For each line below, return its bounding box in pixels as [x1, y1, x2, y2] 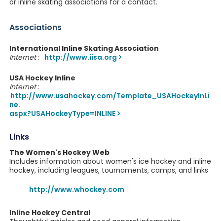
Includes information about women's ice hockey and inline [9, 156, 211, 166]
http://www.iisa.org [44, 52, 117, 62]
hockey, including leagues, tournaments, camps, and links [9, 165, 208, 175]
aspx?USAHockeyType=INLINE [9, 109, 115, 118]
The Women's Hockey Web [9, 147, 110, 157]
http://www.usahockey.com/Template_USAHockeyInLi [10, 91, 210, 101]
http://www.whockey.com [29, 184, 124, 194]
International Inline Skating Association [9, 43, 159, 53]
